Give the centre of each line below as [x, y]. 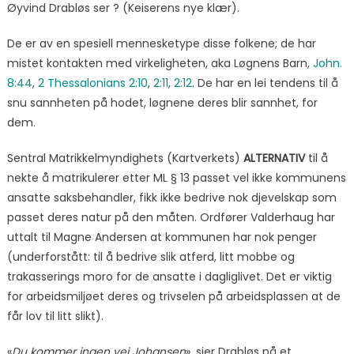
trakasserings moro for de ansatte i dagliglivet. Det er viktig [169, 277]
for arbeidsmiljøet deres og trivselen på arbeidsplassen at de [173, 297]
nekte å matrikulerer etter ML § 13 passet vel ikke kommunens [176, 178]
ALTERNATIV [274, 158]
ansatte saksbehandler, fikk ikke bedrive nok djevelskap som [171, 198]
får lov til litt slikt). [55, 316]
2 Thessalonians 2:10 [92, 83]
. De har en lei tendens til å [265, 83]
